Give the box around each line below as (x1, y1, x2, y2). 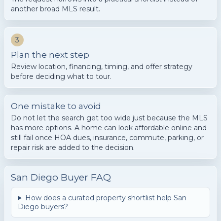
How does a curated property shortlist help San (25, 193, 186, 202)
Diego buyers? (18, 202, 68, 211)
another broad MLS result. (11, 4, 100, 13)
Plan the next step (11, 50, 89, 60)
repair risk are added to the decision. (11, 143, 135, 152)
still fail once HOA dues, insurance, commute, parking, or (11, 133, 204, 142)
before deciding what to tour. (11, 72, 111, 81)
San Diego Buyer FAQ (11, 172, 111, 183)
